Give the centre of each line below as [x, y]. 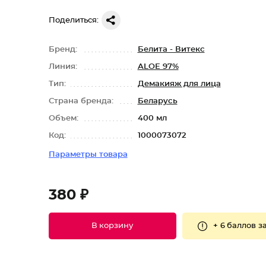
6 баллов [238, 226]
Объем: [64, 118]
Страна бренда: [82, 101]
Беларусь [157, 101]
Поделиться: [73, 20]
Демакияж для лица [179, 84]
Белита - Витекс [171, 50]
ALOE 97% [158, 67]
